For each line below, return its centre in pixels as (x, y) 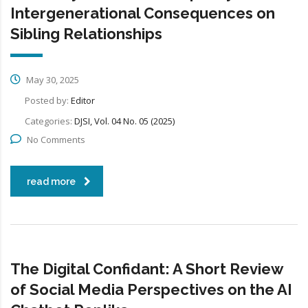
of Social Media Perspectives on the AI (151, 290)
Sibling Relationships (86, 34)
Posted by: (48, 101)
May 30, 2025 (52, 80)
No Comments (56, 140)
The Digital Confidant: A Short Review (146, 269)
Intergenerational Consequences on (143, 13)
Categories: (49, 121)
